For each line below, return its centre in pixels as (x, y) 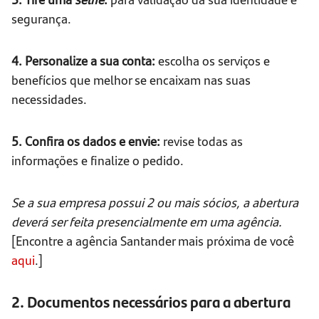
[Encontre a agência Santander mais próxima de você (153, 241)
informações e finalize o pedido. (98, 160)
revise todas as (202, 141)
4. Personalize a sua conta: (83, 61)
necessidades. (49, 99)
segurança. (41, 19)
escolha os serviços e (213, 61)
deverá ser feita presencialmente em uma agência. (147, 221)
